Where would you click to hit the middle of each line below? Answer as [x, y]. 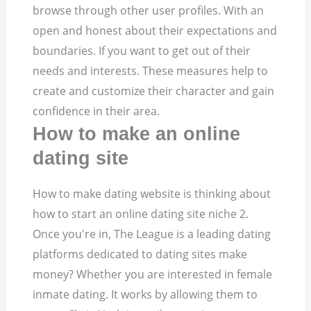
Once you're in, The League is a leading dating [152, 234]
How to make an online [137, 134]
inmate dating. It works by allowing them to [145, 295]
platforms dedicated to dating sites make [140, 254]
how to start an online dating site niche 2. [141, 214]
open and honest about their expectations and [155, 31]
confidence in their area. [96, 111]
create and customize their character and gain [154, 91]
